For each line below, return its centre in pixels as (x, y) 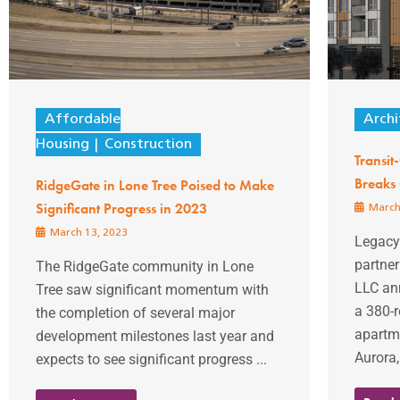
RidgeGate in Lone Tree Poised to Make (155, 185)
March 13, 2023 (87, 233)
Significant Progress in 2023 (121, 208)
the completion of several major (135, 312)
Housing (62, 144)
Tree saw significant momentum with (152, 289)
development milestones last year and (155, 336)
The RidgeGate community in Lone (145, 266)
